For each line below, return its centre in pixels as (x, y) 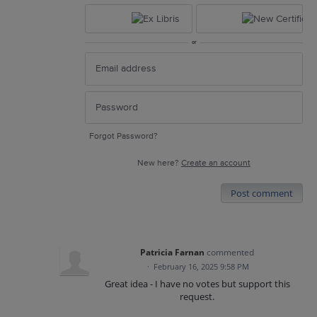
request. (197, 296)
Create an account (216, 163)
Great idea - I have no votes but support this (197, 284)
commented (231, 252)
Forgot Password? (123, 136)
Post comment (262, 193)
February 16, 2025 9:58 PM (202, 266)
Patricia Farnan (173, 252)
